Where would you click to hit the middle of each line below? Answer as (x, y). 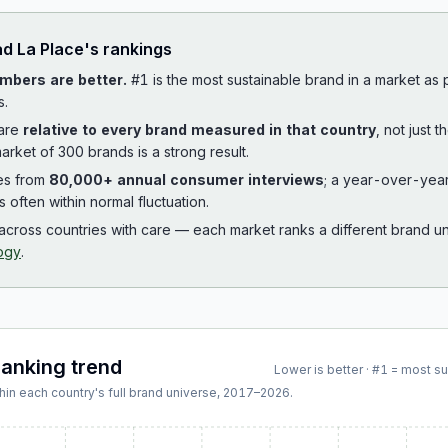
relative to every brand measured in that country (199, 129)
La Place (50, 49)
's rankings (128, 49)
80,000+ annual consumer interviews (186, 179)
